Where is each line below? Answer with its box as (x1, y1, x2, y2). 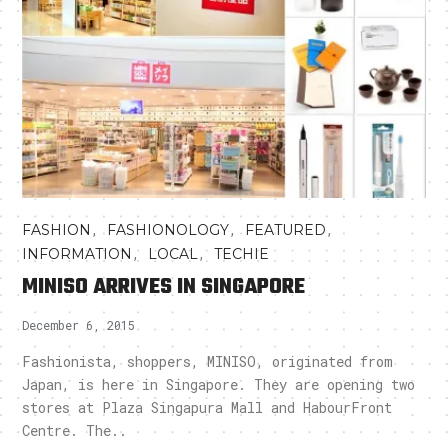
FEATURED (245, 220, 327, 239)
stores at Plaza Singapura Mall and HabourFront (22, 397, 393, 417)
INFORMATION (22, 244, 133, 263)
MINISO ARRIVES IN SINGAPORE (22, 269, 306, 304)
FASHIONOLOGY (107, 220, 230, 239)
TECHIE (214, 244, 270, 263)
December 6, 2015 (22, 316, 136, 333)
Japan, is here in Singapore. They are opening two (22, 374, 416, 394)
